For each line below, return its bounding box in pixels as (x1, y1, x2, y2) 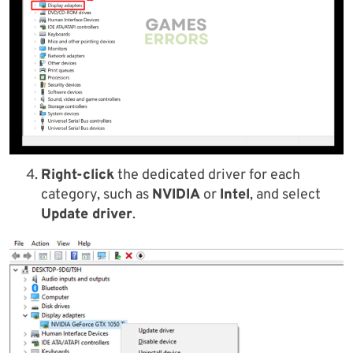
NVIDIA (152, 186, 200, 205)
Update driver (41, 206, 132, 225)
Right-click (41, 166, 114, 185)
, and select (250, 186, 321, 205)
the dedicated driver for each (114, 166, 300, 185)
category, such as (41, 186, 152, 205)
